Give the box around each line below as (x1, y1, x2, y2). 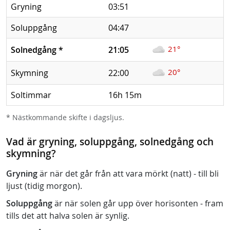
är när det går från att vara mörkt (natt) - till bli (37, 168, 219, 179)
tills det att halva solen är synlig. (6, 210, 129, 221)
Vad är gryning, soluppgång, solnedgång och (6, 135, 214, 148)
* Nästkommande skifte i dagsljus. (6, 112, 124, 122)
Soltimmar (11, 89, 51, 101)
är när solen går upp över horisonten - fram (52, 198, 223, 209)
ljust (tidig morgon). (6, 180, 82, 191)
